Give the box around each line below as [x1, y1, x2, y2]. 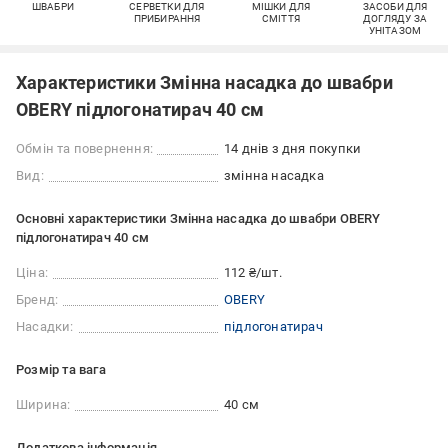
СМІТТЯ [261, 13, 301, 25]
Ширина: [16, 397, 71, 413]
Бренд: [16, 292, 59, 308]
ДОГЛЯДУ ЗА [363, 13, 427, 25]
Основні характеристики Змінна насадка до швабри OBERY [16, 211, 381, 227]
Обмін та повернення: [16, 141, 153, 157]
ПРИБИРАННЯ [133, 13, 201, 25]
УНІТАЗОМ [368, 25, 422, 37]
